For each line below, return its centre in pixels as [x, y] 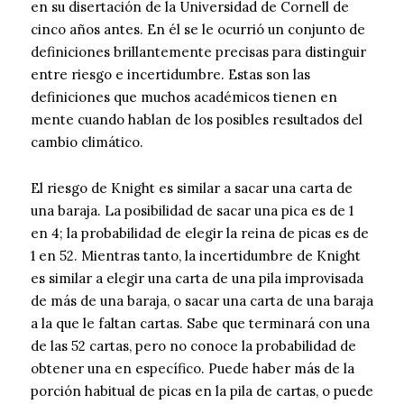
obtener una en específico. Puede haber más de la [193, 368]
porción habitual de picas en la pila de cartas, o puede [202, 390]
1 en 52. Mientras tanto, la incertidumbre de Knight [196, 255]
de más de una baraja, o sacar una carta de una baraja [202, 300]
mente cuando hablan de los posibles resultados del [197, 119]
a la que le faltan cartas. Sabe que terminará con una [200, 323]
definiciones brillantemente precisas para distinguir [198, 51]
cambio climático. [87, 142]
